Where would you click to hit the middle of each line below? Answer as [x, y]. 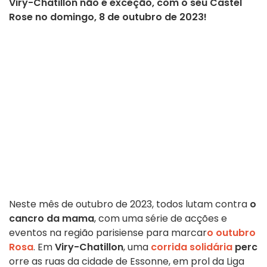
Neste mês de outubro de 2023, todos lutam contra [129, 204]
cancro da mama [52, 219]
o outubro [231, 233]
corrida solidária [192, 247]
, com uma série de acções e [161, 219]
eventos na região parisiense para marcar [108, 233]
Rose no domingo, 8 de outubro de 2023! [108, 17]
